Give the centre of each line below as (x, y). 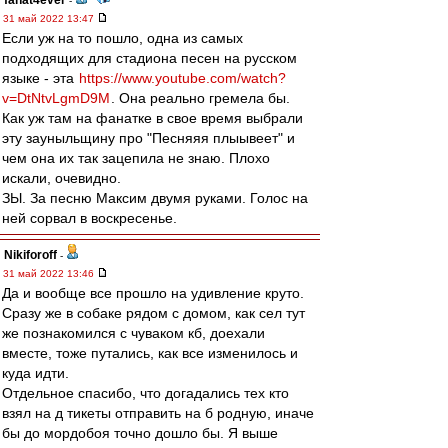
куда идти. (35, 373)
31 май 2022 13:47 (50, 18)
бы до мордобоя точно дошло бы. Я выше (140, 433)
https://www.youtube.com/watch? (182, 78)
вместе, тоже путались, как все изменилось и (150, 353)
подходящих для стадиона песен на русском (149, 58)
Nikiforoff (30, 255)
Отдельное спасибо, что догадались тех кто (145, 393)
